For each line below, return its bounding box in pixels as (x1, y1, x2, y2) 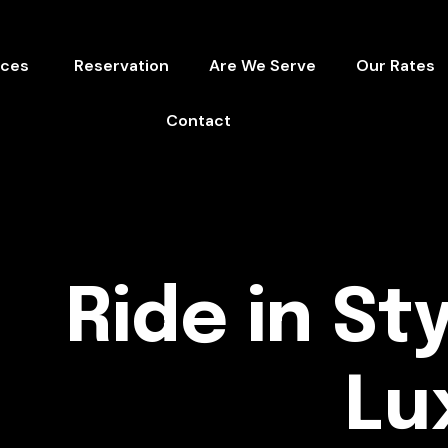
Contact (166, 110, 232, 131)
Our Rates (355, 55, 435, 76)
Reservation (73, 55, 169, 76)
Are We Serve (208, 55, 316, 76)
